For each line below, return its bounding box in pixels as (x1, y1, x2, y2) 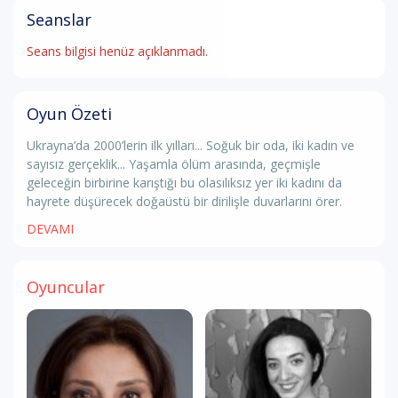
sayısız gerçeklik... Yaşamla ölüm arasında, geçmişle (27, 155, 321, 172)
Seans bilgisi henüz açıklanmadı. (27, 43, 208, 60)
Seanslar (27, 9, 92, 30)
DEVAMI (27, 220, 74, 237)
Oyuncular (27, 276, 105, 298)
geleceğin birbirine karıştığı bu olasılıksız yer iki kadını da (27, 174, 342, 191)
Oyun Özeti (27, 103, 112, 124)
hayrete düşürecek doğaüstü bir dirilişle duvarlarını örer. (27, 193, 342, 210)
